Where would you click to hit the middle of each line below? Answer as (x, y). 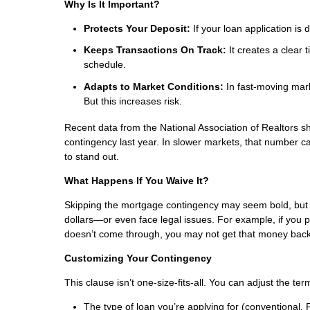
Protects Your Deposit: (137, 28)
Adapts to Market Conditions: (154, 86)
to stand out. (92, 156)
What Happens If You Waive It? (137, 180)
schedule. (105, 65)
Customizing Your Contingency (138, 258)
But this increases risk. (133, 101)
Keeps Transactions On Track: (155, 50)
